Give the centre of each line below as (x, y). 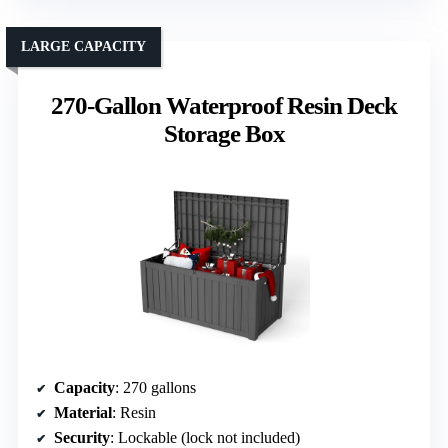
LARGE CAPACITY (83, 46)
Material (83, 412)
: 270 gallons (155, 387)
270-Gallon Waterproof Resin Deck (224, 105)
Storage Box (224, 133)
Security (82, 437)
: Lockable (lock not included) (205, 437)
